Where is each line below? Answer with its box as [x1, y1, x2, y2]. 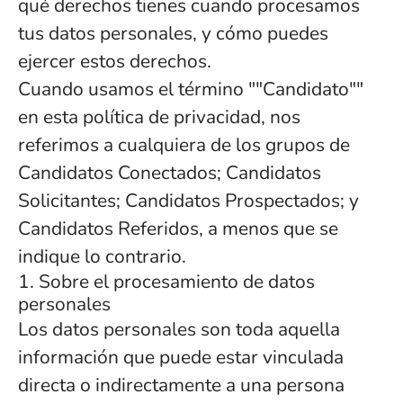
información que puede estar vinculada [18, 345, 344, 370]
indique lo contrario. [18, 244, 186, 269]
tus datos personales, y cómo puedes [18, 21, 328, 46]
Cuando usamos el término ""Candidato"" [18, 76, 363, 102]
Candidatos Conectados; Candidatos [18, 160, 321, 185]
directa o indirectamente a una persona [18, 372, 345, 398]
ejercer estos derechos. [18, 49, 211, 74]
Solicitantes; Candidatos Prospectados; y [18, 188, 359, 213]
